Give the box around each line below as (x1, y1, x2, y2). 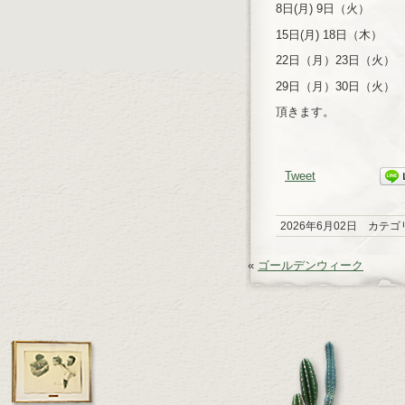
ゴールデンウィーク (258, 259, 363, 272)
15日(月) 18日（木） (276, 27, 382, 42)
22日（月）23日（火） (276, 53, 395, 67)
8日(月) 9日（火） (276, 2, 370, 15)
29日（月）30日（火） (276, 79, 395, 93)
